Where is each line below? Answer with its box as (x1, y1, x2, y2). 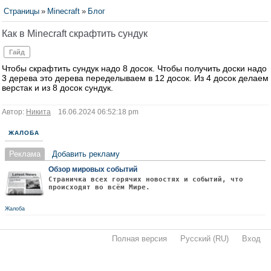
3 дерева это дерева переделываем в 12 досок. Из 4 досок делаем (2, 73, 269, 83)
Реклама (9, 149, 41, 158)
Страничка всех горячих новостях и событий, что (48, 175, 243, 183)
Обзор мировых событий (48, 165, 137, 174)
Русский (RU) (180, 234, 229, 243)
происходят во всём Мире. (48, 183, 150, 191)
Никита (26, 108, 51, 116)
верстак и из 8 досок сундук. (2, 83, 113, 93)
